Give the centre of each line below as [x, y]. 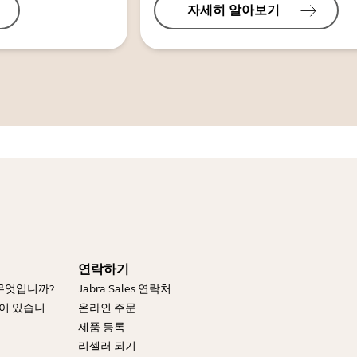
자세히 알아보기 [233, 10]
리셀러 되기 [107, 347]
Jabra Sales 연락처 [125, 289]
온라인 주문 [107, 308]
